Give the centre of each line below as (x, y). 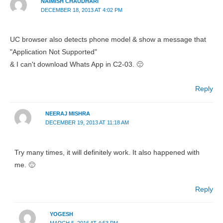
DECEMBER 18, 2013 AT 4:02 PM (81, 10)
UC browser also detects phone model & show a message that (108, 40)
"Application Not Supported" (54, 52)
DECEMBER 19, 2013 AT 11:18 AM (87, 123)
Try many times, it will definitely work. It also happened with (107, 152)
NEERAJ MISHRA (67, 114)
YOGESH (61, 214)
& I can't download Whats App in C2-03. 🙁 (77, 65)
